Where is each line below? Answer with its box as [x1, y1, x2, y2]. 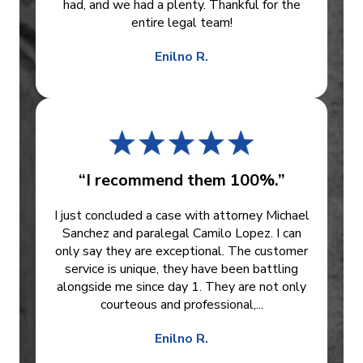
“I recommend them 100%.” [78, 169, 285, 192]
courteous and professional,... [100, 296, 263, 314]
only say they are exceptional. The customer [55, 242, 308, 261]
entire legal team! [130, 14, 233, 32]
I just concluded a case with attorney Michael [53, 207, 310, 225]
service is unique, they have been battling [65, 260, 298, 279]
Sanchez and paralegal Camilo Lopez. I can [62, 224, 301, 243]
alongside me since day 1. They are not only [57, 278, 306, 297]
